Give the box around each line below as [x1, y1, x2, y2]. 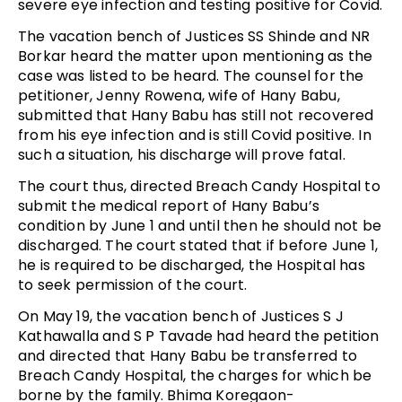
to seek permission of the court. [18, 274, 248, 295]
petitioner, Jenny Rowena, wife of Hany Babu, [18, 84, 340, 106]
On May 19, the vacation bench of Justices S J [18, 305, 345, 327]
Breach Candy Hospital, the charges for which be [18, 364, 372, 386]
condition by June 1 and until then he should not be [18, 214, 382, 236]
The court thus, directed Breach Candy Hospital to [18, 175, 380, 197]
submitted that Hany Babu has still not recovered [18, 104, 374, 126]
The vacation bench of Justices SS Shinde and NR [18, 25, 371, 47]
